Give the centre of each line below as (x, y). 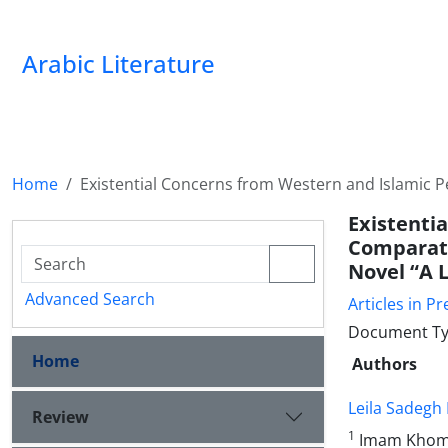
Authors (384, 364)
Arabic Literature (118, 63)
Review (60, 416)
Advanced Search (90, 299)
